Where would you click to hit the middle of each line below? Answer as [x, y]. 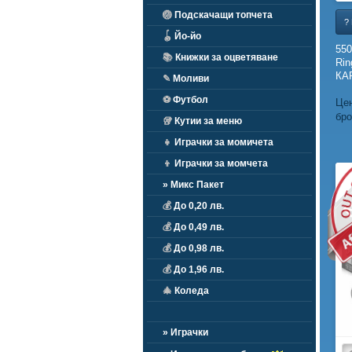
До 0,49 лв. [198, 227]
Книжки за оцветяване [225, 57]
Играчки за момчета [220, 163]
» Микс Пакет [193, 185]
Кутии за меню [207, 121]
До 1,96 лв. [198, 269]
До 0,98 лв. [198, 248]
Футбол [189, 100]
